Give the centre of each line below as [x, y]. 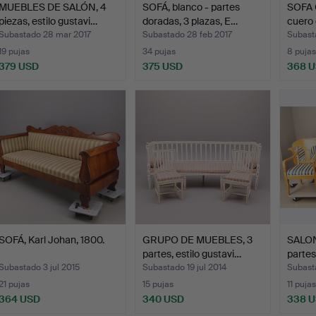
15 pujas [158, 285]
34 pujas [159, 52]
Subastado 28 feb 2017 [188, 35]
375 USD [163, 67]
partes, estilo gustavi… [192, 254]
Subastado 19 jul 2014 [185, 268]
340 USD [164, 299]
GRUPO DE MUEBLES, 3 [198, 240]
